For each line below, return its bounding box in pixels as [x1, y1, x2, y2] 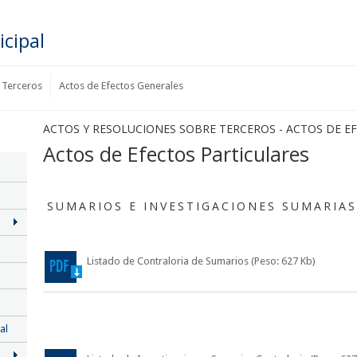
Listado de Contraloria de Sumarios [87, 255, 251, 267]
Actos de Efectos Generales [59, 80, 183, 92]
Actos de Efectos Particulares [43, 140, 309, 167]
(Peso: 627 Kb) [251, 255, 316, 267]
